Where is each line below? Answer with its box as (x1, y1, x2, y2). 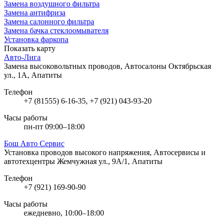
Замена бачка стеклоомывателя (4, 26, 109, 35)
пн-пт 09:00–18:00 (24, 122, 85, 131)
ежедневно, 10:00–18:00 (24, 208, 104, 217)
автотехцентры (4, 157, 57, 166)
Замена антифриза (4, 8, 65, 17)
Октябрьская (168, 61, 211, 70)
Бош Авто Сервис (4, 139, 64, 148)
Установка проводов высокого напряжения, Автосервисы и (4, 148, 206, 157)
